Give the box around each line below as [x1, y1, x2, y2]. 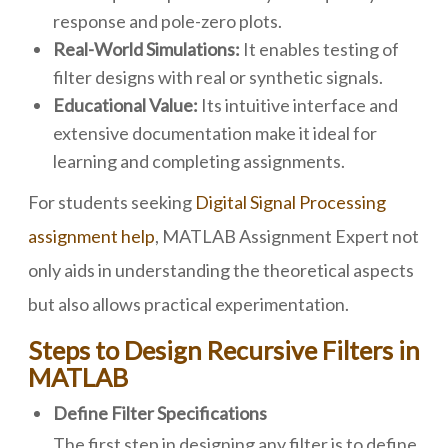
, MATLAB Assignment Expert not [155, 225, 419, 247]
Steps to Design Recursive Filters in [28, 335, 420, 365]
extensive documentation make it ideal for [53, 122, 377, 144]
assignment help [28, 225, 155, 247]
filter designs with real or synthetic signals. [53, 66, 383, 88]
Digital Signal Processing [195, 191, 386, 213]
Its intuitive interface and [198, 94, 398, 116]
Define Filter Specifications [53, 402, 267, 424]
